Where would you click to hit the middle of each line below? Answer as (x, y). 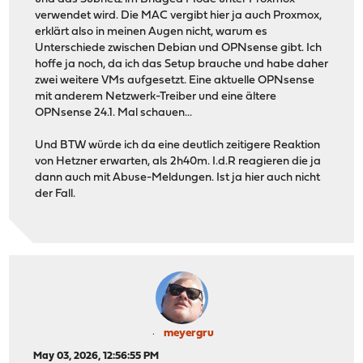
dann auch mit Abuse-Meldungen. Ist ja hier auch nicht (178, 177)
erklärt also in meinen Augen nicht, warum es (152, 32)
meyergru (189, 334)
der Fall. (56, 194)
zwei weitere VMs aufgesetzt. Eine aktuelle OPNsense (175, 80)
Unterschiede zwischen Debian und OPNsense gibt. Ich (179, 48)
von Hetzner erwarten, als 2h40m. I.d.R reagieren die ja (178, 161)
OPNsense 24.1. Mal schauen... (114, 113)
